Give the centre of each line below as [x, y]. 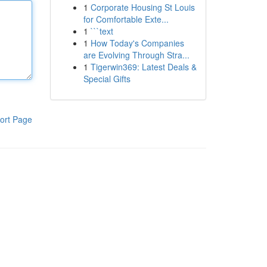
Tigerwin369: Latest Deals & [143, 67]
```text [102, 31]
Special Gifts [107, 79]
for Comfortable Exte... [126, 19]
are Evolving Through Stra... [136, 55]
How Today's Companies [137, 43]
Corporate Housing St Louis [142, 7]
